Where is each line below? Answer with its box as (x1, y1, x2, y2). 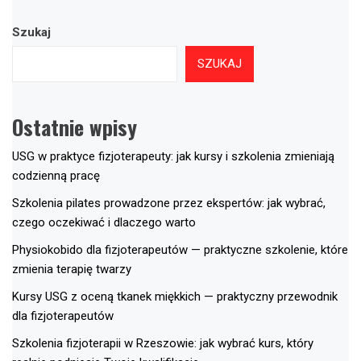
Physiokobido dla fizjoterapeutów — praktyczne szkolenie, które (12, 243, 348, 258)
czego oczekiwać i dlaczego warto (12, 215, 196, 230)
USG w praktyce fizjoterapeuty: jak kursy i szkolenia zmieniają (12, 149, 334, 164)
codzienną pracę (12, 168, 100, 184)
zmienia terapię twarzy (12, 262, 131, 277)
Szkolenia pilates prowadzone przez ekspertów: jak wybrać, (12, 196, 326, 211)
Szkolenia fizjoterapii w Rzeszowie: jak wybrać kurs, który (12, 336, 313, 351)
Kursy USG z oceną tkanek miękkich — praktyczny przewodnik (12, 289, 338, 305)
